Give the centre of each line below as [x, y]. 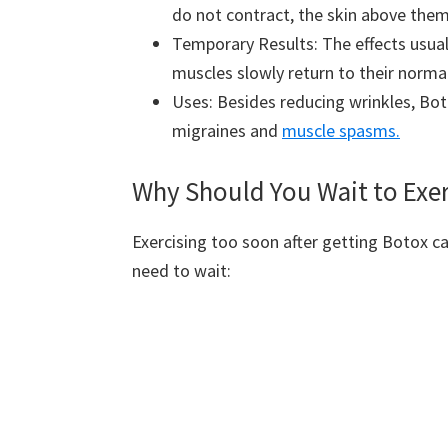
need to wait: [181, 270]
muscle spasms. [341, 130]
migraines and [227, 130]
